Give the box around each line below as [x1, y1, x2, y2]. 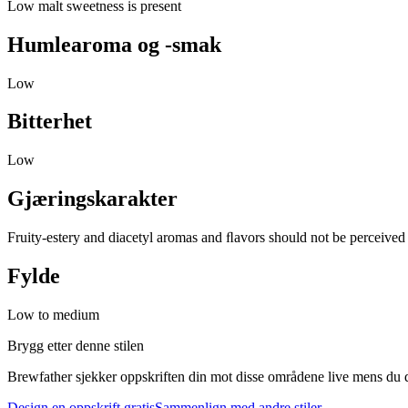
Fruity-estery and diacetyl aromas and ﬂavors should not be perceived [7, 229, 405, 246]
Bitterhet [7, 109, 92, 134]
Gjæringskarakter [7, 187, 178, 211]
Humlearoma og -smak [7, 32, 221, 56]
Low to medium [7, 306, 99, 322]
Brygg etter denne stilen [7, 337, 144, 353]
